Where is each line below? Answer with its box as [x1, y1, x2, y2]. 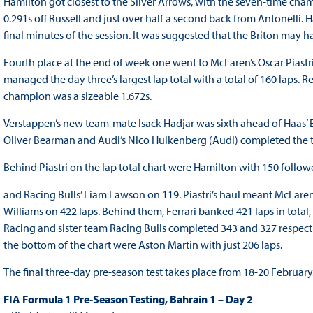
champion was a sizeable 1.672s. [3, 89, 152, 103]
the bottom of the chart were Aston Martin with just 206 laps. [3, 238, 284, 252]
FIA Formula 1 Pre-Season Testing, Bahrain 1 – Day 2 [3, 292, 253, 307]
